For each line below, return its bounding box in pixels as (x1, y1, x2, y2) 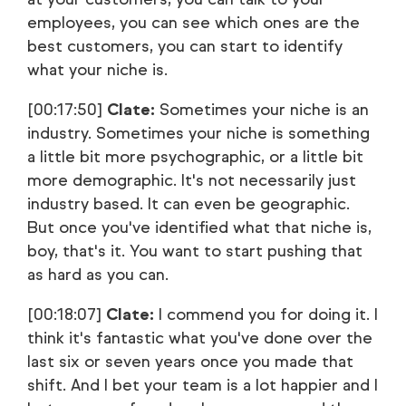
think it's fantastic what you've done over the (27, 328, 372, 348)
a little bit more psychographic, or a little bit (27, 147, 363, 167)
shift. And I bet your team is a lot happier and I (27, 375, 378, 395)
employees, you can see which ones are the (27, 13, 360, 33)
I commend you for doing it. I (154, 304, 378, 324)
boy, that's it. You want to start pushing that (27, 241, 362, 261)
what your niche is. (27, 60, 168, 80)
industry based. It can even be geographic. (27, 194, 350, 214)
